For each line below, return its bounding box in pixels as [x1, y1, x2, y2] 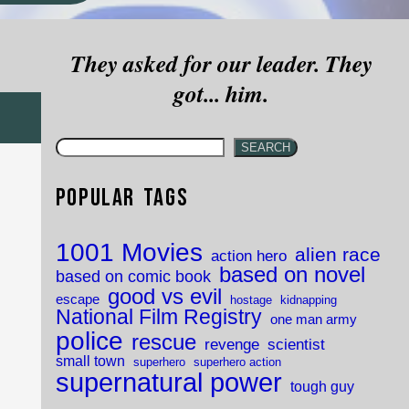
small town [55, 351, 125, 369]
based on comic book [55, 266, 211, 286]
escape [55, 291, 100, 307]
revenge [204, 334, 259, 353]
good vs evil [107, 283, 222, 309]
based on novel [218, 262, 365, 287]
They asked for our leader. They [69, 46, 372, 79]
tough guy [289, 377, 354, 394]
